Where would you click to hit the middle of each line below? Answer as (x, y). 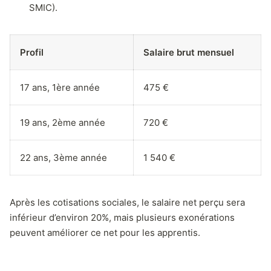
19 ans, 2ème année (63, 122)
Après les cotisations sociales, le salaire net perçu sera (127, 202)
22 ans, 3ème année (64, 157)
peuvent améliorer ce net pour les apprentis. (105, 232)
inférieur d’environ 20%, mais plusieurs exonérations (122, 217)
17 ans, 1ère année (60, 87)
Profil (32, 52)
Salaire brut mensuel (189, 52)
